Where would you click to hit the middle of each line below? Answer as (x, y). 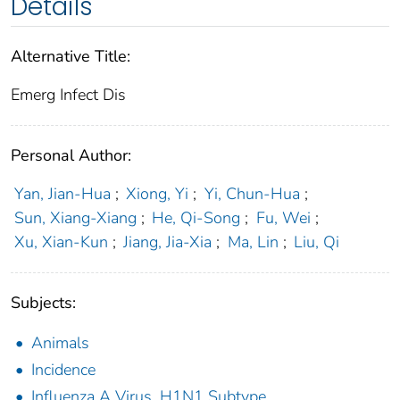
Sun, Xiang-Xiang (75, 217)
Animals (60, 342)
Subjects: (43, 302)
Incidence (63, 369)
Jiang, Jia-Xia (168, 242)
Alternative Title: (71, 56)
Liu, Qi (317, 242)
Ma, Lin (253, 242)
